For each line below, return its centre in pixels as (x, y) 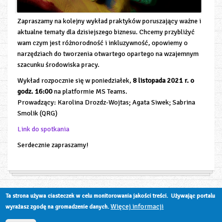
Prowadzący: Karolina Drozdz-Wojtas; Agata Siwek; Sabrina (106, 102)
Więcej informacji (137, 206)
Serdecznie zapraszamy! (53, 145)
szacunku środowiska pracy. (58, 65)
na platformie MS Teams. (90, 91)
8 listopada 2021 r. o (164, 81)
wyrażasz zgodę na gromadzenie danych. (57, 207)
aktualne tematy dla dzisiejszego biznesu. (78, 32)
